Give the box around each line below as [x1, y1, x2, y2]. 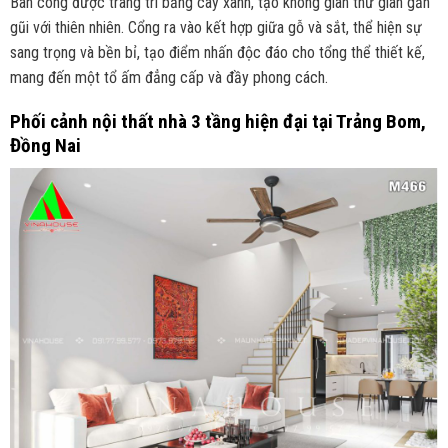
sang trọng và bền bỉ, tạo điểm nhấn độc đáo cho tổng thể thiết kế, [9, 42, 425, 62]
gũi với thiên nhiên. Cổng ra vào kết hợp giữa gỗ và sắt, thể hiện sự [9, 17, 422, 37]
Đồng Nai [9, 134, 81, 158]
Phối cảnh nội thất [9, 110, 158, 134]
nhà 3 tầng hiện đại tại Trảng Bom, [157, 110, 426, 134]
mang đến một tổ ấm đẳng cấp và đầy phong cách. [9, 67, 328, 87]
